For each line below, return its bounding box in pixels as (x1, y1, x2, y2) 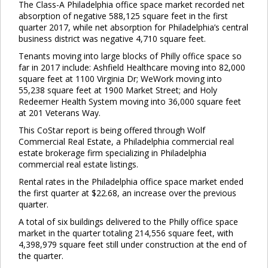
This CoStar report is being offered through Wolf (19, 124, 205, 136)
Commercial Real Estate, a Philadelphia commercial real (19, 135, 234, 147)
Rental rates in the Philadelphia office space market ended (19, 175, 243, 187)
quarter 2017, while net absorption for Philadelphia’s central (19, 21, 248, 33)
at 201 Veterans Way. (19, 106, 100, 118)
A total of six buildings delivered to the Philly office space (19, 215, 238, 227)
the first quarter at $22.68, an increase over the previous (19, 187, 236, 199)
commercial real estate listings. (19, 158, 138, 170)
